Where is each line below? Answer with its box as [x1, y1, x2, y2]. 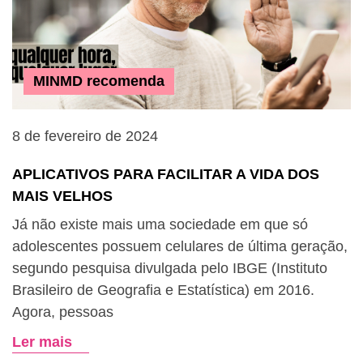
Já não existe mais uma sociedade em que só [12, 216, 308, 233]
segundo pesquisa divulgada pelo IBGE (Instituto [12, 260, 327, 276]
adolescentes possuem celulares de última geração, [12, 238, 348, 254]
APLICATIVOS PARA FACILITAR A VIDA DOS [12, 166, 319, 182]
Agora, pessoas [12, 304, 113, 320]
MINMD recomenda [33, 73, 164, 89]
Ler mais [12, 334, 72, 350]
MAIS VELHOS [12, 188, 113, 204]
